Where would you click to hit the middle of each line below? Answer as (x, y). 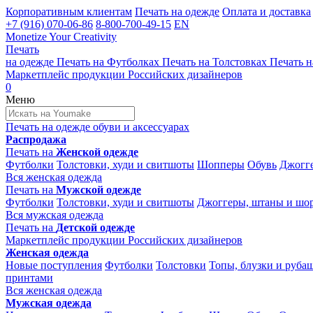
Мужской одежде (99, 190)
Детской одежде (95, 227)
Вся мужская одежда (54, 215)
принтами (29, 278)
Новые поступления (54, 265)
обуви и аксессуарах (141, 127)
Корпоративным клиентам (69, 12)
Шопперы (221, 165)
